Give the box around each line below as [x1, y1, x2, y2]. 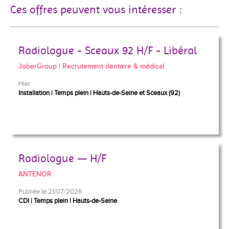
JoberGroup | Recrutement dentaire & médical [18, 62, 164, 71]
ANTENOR [18, 170, 52, 178]
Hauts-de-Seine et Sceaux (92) [93, 89, 180, 97]
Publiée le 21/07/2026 [18, 188, 82, 196]
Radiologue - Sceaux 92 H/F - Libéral [18, 44, 197, 57]
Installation [18, 89, 50, 97]
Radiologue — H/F [18, 152, 106, 165]
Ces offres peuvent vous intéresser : [10, 3, 182, 16]
